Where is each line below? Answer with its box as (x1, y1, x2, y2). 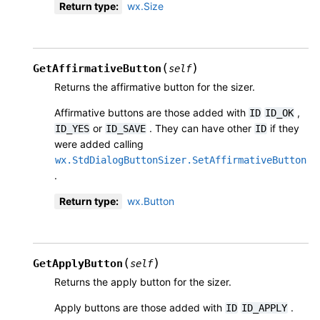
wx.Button (127, 195, 174, 208)
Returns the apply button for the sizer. (54, 276, 231, 289)
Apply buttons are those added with (54, 301, 225, 314)
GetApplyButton (33, 257, 123, 271)
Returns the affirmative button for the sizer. (54, 81, 255, 94)
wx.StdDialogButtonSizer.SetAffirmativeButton (55, 154, 306, 166)
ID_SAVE (106, 123, 146, 135)
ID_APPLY (241, 302, 287, 314)
